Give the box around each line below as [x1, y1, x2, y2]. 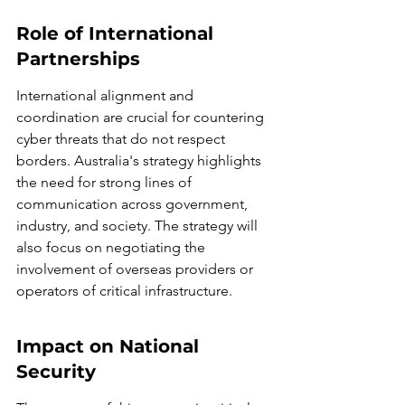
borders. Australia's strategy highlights [16, 152, 265, 169]
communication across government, [16, 195, 251, 212]
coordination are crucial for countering [16, 108, 268, 126]
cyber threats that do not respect [16, 130, 229, 147]
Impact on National [16, 335, 204, 357]
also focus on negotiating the [16, 239, 209, 256]
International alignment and [16, 87, 197, 104]
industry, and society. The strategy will [16, 217, 261, 234]
